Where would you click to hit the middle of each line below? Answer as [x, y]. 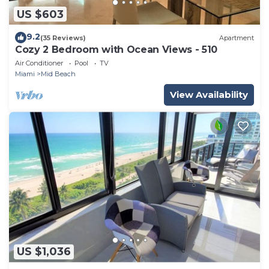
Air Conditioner [39, 63]
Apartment [237, 38]
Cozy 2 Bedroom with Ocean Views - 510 [116, 50]
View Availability [209, 95]
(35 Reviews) [63, 38]
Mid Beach [58, 74]
